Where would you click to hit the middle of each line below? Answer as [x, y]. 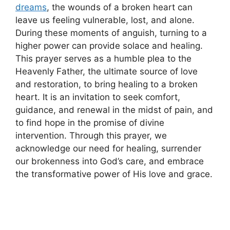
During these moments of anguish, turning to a [111, 33]
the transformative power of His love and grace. [114, 174]
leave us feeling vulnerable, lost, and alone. [105, 20]
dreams [31, 7]
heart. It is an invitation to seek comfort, [98, 97]
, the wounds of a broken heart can [120, 7]
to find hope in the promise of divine [90, 123]
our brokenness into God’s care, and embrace [110, 161]
